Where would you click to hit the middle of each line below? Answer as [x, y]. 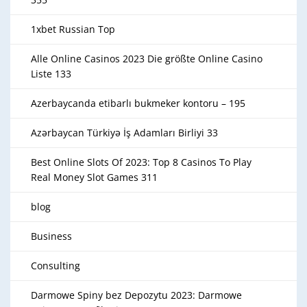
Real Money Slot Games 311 [94, 177]
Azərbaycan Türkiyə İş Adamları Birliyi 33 [124, 133]
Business [51, 236]
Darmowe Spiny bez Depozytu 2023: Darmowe [136, 295]
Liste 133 [51, 74]
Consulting [56, 266]
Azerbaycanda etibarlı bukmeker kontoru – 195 [138, 103]
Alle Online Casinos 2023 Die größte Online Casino [147, 59]
